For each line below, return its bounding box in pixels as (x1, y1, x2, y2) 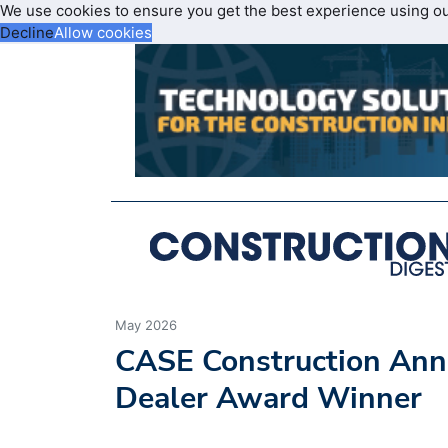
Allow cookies (54, 23, 152, 42)
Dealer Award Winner (115, 377, 422, 419)
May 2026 (115, 316, 177, 333)
